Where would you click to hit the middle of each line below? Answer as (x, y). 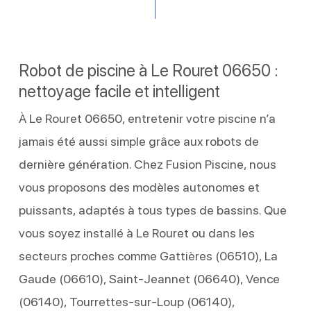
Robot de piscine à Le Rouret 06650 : (148, 70)
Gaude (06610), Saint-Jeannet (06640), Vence (149, 278)
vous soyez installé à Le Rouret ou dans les (136, 233)
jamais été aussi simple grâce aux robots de (138, 141)
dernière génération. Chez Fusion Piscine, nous (147, 164)
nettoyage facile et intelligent (119, 91)
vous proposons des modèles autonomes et (139, 187)
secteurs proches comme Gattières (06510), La (148, 255)
